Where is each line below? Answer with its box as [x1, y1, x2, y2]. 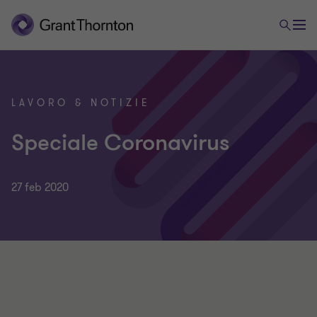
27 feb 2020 [11, 180, 69, 195]
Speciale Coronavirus [11, 128, 230, 158]
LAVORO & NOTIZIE [11, 96, 151, 110]
